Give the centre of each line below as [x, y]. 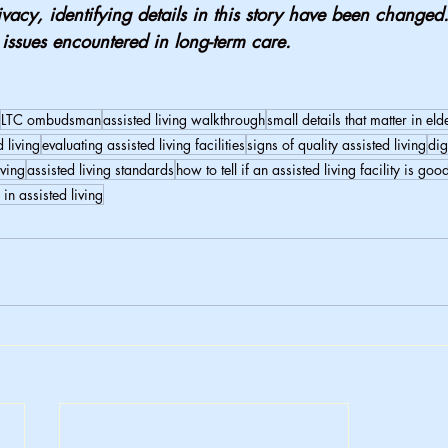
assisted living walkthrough [184, 120]
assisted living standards [100, 170]
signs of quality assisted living [336, 145]
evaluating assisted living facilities [143, 145]
